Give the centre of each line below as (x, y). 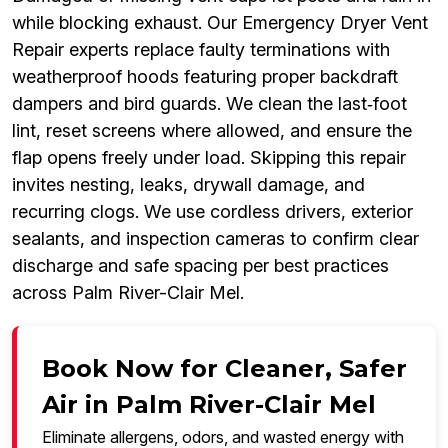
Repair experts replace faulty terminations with (201, 50)
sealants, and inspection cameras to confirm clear (215, 239)
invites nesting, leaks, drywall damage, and (188, 185)
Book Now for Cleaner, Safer (224, 369)
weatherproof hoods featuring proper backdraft (205, 77)
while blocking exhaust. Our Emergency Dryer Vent (220, 23)
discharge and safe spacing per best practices (200, 266)
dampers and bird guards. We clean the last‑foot (209, 104)
